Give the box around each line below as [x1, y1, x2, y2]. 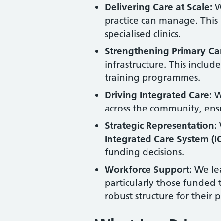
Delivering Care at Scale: [105, 1, 212, 13]
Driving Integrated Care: [105, 89, 212, 101]
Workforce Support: [105, 163, 192, 175]
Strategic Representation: [105, 119, 217, 131]
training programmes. [105, 72, 200, 83]
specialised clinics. [105, 28, 181, 39]
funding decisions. [105, 146, 184, 158]
